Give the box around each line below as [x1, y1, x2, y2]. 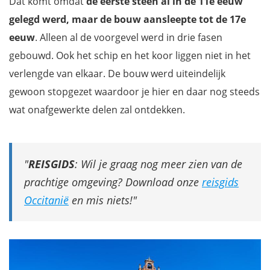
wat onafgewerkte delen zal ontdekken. [9, 102, 185, 116]
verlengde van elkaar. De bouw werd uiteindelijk [9, 66, 225, 80]
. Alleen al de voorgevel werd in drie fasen [35, 30, 222, 44]
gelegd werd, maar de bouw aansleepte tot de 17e [9, 12, 246, 26]
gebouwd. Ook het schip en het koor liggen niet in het [9, 48, 251, 62]
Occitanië [24, 192, 69, 207]
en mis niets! [69, 192, 133, 207]
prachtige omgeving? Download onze [24, 174, 202, 189]
